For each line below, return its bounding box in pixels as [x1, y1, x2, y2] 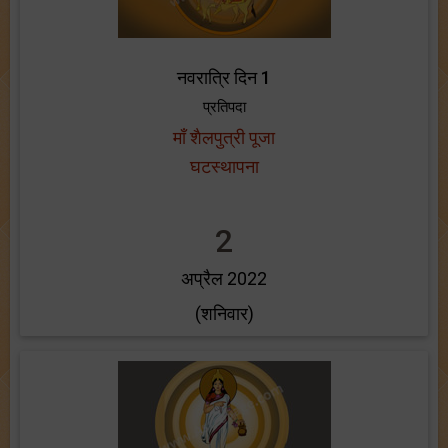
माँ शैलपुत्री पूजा [173, 127, 275, 148]
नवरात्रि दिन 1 [177, 67, 271, 88]
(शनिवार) [194, 303, 254, 324]
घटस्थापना [189, 156, 259, 177]
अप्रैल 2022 [181, 268, 267, 289]
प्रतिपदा [202, 98, 246, 116]
